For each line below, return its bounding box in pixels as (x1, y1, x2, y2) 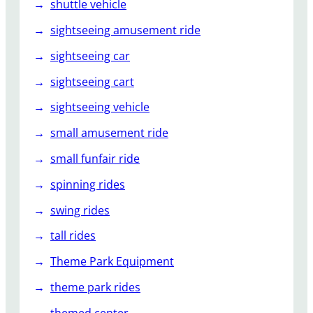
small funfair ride (50, 150, 140, 166)
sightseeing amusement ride (50, 22, 201, 38)
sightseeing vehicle (50, 99, 150, 115)
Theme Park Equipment (50, 254, 174, 270)
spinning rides (50, 176, 125, 192)
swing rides (50, 202, 110, 218)
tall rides (50, 228, 96, 244)
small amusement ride (50, 125, 168, 141)
